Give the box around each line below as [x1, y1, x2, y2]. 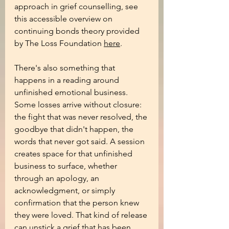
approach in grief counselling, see [14, 2, 140, 11]
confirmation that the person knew [14, 198, 141, 208]
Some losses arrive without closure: [14, 100, 144, 109]
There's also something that [14, 63, 117, 73]
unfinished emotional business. [14, 87, 130, 97]
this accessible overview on [14, 14, 114, 24]
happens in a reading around [14, 75, 121, 85]
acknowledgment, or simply [14, 186, 117, 195]
